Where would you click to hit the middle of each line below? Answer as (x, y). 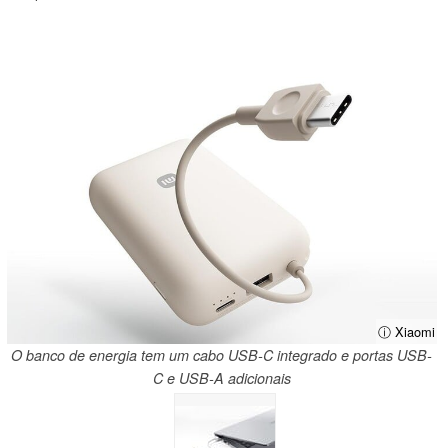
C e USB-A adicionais (221, 377)
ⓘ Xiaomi (406, 331)
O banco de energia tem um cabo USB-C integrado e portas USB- (222, 354)
